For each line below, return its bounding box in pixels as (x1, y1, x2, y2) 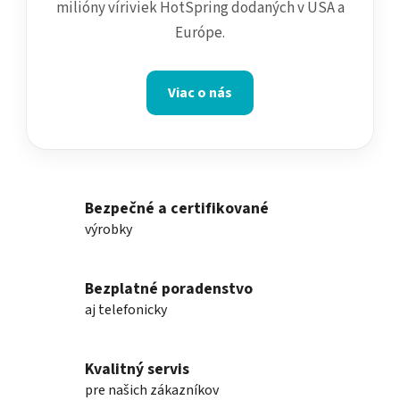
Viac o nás (168, 83, 232, 103)
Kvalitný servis (85, 357, 189, 380)
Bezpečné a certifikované (85, 196, 269, 220)
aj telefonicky (85, 299, 167, 320)
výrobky (85, 219, 132, 239)
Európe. (175, 22, 225, 44)
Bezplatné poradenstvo (85, 277, 253, 300)
